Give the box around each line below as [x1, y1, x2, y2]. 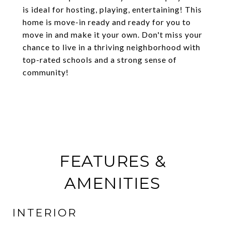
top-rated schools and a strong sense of [23, 55, 177, 64]
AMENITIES [64, 173, 161, 193]
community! [23, 67, 69, 77]
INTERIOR [13, 206, 77, 219]
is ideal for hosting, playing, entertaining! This [23, 5, 202, 14]
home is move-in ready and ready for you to [23, 17, 191, 27]
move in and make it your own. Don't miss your [23, 30, 202, 39]
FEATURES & [59, 151, 166, 171]
